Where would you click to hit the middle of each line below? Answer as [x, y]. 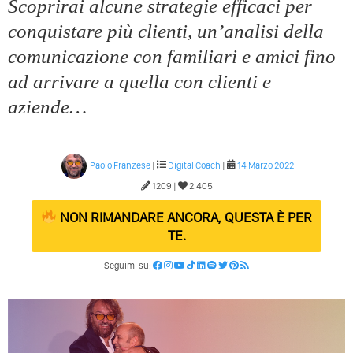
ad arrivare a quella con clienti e [139, 81]
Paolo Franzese [120, 165]
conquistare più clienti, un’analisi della [166, 31]
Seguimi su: [128, 265]
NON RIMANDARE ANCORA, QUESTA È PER [185, 217]
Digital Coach [194, 165]
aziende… [47, 106]
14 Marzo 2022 [265, 165]
